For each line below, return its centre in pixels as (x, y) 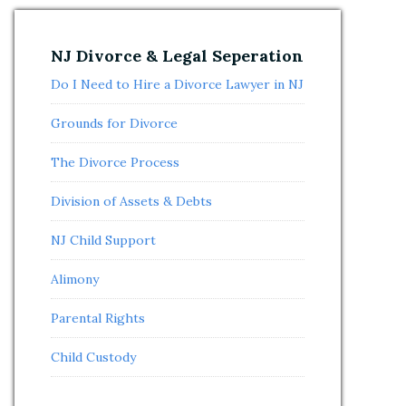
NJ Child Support (103, 240)
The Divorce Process (115, 162)
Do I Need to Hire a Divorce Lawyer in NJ (177, 84)
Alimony (75, 279)
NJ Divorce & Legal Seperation (177, 56)
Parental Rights (98, 318)
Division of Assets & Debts (131, 201)
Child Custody (93, 357)
